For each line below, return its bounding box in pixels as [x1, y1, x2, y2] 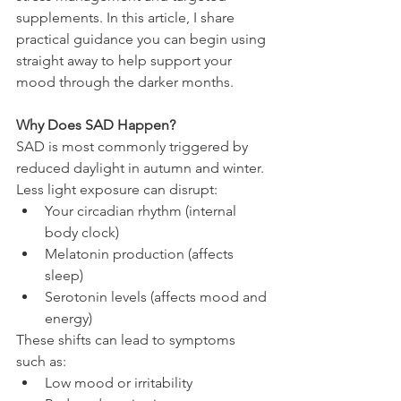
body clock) [45, 223, 119, 241]
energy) [45, 309, 92, 327]
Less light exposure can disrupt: [16, 180, 218, 198]
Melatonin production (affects [45, 244, 237, 262]
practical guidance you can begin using [16, 30, 269, 47]
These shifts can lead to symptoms [16, 330, 239, 348]
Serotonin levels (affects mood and [45, 287, 270, 305]
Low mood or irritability [45, 373, 192, 391]
